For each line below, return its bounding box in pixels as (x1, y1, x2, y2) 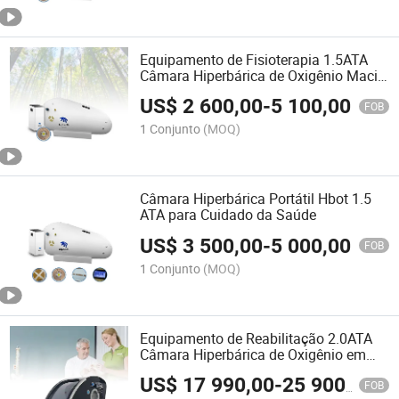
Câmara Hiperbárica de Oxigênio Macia (140, 66, 387, 86)
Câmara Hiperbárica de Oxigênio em (140, 344, 367, 364)
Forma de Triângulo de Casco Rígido (140, 360, 369, 380)
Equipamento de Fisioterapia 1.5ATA (140, 50, 369, 70)
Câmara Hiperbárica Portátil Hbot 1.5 (140, 189, 372, 209)
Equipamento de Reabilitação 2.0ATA (140, 328, 373, 348)
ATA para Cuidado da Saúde (140, 205, 317, 225)
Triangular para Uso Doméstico (140, 82, 336, 102)
